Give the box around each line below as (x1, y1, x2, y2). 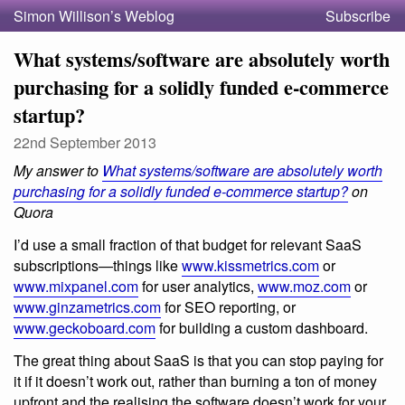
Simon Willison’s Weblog (14, 5, 174, 26)
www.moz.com (258, 275, 351, 297)
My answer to (14, 160, 102, 182)
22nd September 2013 (14, 132, 156, 154)
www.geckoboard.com (14, 316, 155, 338)
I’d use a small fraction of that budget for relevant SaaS (14, 233, 362, 255)
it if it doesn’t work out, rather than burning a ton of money (14, 370, 377, 391)
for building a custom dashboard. (155, 316, 368, 338)
